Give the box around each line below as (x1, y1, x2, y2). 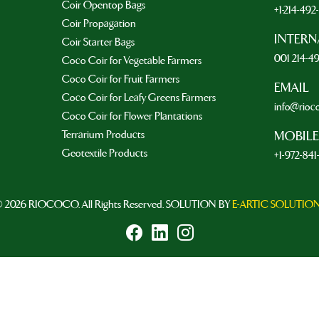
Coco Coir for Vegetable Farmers (61, 53, 202, 67)
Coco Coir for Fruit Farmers (61, 72, 179, 85)
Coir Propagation (61, 16, 136, 30)
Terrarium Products (61, 127, 145, 141)
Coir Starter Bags (61, 35, 135, 48)
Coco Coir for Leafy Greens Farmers (61, 90, 216, 104)
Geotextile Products (61, 146, 147, 159)
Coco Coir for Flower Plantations (61, 109, 202, 122)
